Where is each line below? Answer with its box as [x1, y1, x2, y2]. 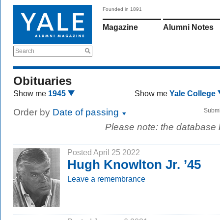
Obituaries [13, 74, 72, 87]
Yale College [169, 89, 218, 98]
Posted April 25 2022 [67, 148, 140, 157]
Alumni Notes [163, 23, 214, 31]
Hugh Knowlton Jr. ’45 [67, 157, 201, 172]
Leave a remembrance [67, 174, 145, 183]
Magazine [103, 23, 138, 31]
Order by [13, 107, 53, 117]
